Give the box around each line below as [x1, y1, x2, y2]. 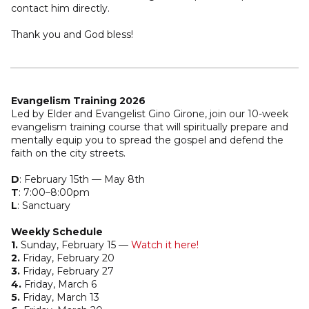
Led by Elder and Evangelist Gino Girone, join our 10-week [11, 108, 288, 120]
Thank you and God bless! [11, 28, 136, 41]
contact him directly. [11, 2, 110, 14]
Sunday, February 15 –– [21, 239, 131, 251]
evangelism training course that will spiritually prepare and [11, 121, 288, 133]
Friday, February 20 [20, 252, 114, 264]
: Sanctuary [17, 199, 70, 212]
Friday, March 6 [24, 278, 97, 290]
